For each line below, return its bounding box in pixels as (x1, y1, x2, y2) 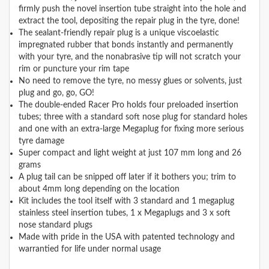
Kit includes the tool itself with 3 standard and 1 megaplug (19, 197, 234, 206)
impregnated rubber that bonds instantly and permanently (19, 41, 233, 50)
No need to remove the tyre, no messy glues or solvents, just (19, 77, 242, 86)
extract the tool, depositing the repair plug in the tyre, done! (19, 17, 240, 26)
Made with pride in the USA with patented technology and (19, 233, 235, 242)
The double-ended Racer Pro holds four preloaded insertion (19, 101, 238, 110)
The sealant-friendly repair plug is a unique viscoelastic (19, 29, 219, 38)
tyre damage (19, 137, 64, 146)
